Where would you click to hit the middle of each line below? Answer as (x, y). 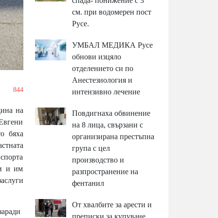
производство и (98, 160)
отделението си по (103, 69)
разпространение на (105, 172)
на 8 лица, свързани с (108, 125)
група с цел (91, 148)
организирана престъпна (113, 137)
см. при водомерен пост (112, 12)
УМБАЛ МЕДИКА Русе (113, 45)
